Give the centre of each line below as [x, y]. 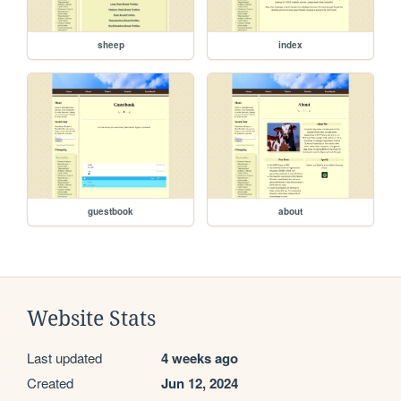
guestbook [111, 211]
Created [50, 382]
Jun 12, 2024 [200, 383]
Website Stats [91, 318]
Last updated [64, 357]
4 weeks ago [200, 358]
